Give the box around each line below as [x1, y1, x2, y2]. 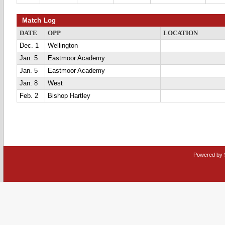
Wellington [48, 42, 78, 49]
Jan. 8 [20, 80, 38, 87]
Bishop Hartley [48, 92, 90, 99]
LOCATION [163, 30, 198, 37]
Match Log [22, 17, 56, 24]
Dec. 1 [20, 42, 39, 49]
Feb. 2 [20, 92, 38, 99]
